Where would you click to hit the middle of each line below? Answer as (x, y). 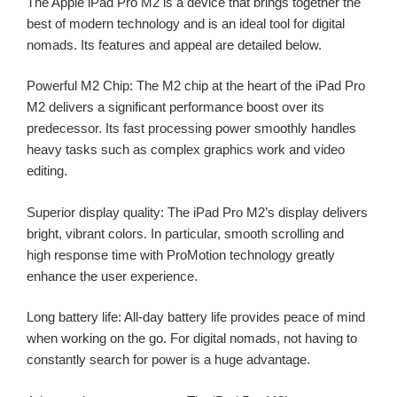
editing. (47, 171)
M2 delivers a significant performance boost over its (175, 107)
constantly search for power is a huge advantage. (168, 360)
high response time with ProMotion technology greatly (181, 254)
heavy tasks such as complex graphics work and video (186, 150)
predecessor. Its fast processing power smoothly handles (191, 128)
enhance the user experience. (112, 276)
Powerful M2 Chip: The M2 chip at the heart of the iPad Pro (196, 86)
